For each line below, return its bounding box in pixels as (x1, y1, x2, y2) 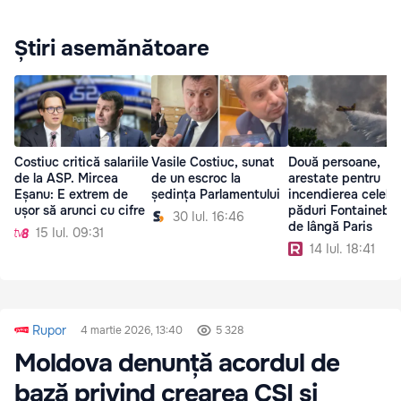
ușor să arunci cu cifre (14, 202, 145, 219)
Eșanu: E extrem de (14, 186, 128, 203)
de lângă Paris (288, 218, 372, 235)
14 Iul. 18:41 (310, 241, 375, 258)
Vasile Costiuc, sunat (151, 154, 274, 171)
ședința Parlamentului (151, 186, 280, 203)
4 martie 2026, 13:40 (81, 323, 183, 338)
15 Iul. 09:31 (36, 225, 104, 242)
